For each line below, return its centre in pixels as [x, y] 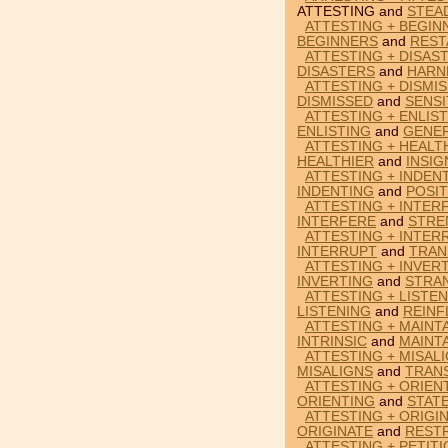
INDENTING [335, 191]
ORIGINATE [335, 431]
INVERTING [335, 281]
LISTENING [334, 311]
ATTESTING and [352, 11]
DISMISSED [335, 101]
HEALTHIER [335, 161]
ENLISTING [334, 131]
